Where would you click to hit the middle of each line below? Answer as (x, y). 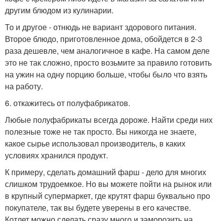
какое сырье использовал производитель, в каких (95, 143)
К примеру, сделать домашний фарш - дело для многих (106, 172)
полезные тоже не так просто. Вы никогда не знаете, (101, 131)
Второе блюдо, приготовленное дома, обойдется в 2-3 (104, 38)
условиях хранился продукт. (56, 155)
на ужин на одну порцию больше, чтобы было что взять (106, 74)
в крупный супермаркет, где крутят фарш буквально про (108, 195)
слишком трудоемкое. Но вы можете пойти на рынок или (108, 184)
